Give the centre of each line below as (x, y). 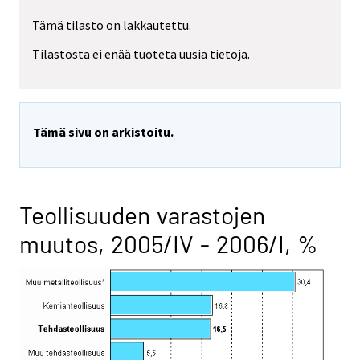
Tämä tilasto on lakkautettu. (112, 25)
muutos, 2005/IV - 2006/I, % (168, 244)
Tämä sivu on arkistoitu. (103, 132)
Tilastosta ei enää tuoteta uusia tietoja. (141, 54)
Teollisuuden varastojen (142, 215)
